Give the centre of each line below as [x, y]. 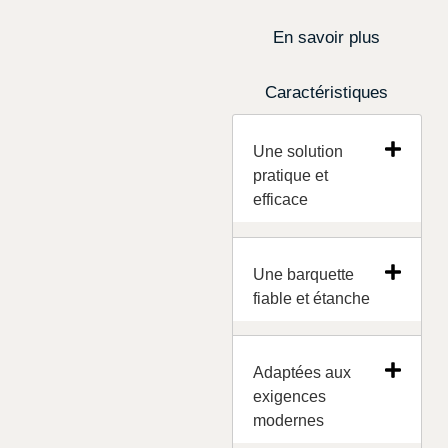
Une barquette [303, 274]
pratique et [290, 176]
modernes [288, 420]
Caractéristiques [327, 93]
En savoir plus [327, 38]
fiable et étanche [311, 298]
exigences [289, 396]
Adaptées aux [301, 372]
